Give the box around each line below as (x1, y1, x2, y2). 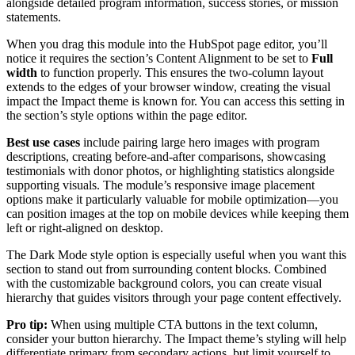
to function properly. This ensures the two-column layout (37, 65, 323, 79)
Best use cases (6, 135, 80, 149)
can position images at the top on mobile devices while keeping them (6, 206, 349, 220)
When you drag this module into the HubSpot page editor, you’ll (6, 36, 327, 51)
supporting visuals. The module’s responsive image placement (6, 177, 315, 192)
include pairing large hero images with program (80, 135, 319, 149)
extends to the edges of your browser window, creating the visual (6, 79, 330, 94)
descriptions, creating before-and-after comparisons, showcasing (6, 149, 326, 163)
